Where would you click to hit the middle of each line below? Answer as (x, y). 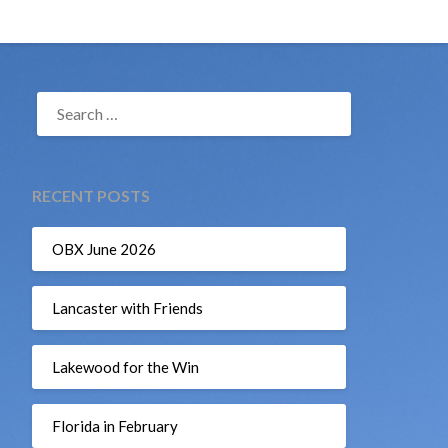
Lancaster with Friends (127, 307)
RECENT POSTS (90, 195)
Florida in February (114, 425)
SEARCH (59, 95)
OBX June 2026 (103, 248)
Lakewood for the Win (125, 366)
